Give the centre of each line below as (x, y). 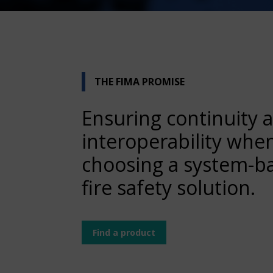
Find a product (124, 232)
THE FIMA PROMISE (140, 82)
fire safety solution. (169, 187)
